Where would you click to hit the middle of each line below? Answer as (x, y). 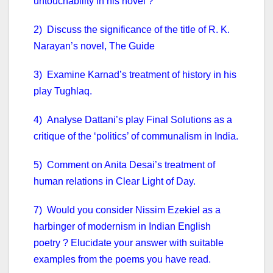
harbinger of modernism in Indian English (122, 227)
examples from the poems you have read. (122, 260)
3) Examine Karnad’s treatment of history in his (135, 75)
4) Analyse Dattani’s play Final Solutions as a (133, 120)
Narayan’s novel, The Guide (94, 46)
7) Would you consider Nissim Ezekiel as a (127, 210)
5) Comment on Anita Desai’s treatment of (124, 165)
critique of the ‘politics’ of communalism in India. (136, 136)
